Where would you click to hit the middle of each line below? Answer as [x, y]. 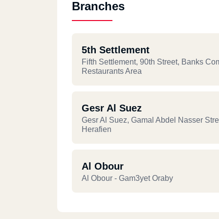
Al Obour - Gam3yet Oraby [127, 178]
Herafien [97, 129]
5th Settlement [116, 50]
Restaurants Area [112, 71]
